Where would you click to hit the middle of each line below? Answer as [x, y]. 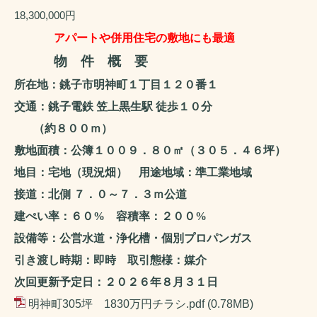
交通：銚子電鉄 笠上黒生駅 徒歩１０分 [113, 106]
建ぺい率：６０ [54, 216]
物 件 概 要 [101, 61]
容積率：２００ [150, 216]
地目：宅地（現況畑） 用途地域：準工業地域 [133, 172]
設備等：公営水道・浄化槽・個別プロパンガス [139, 238]
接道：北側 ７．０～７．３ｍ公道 [100, 194]
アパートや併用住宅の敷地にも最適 [144, 38]
